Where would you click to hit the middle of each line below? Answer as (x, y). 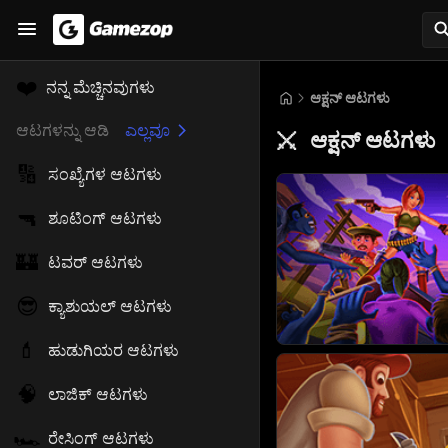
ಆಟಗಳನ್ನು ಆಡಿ (62, 130)
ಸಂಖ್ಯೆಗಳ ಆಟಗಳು (105, 174)
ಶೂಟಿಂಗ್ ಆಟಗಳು (105, 218)
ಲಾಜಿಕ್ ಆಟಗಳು (98, 394)
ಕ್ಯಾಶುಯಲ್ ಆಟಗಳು (110, 306)
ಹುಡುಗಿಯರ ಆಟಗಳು (113, 350)
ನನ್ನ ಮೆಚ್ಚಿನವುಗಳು (100, 87)
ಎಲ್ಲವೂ (147, 130)
